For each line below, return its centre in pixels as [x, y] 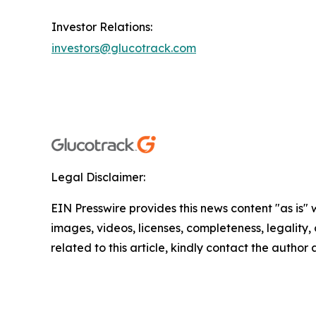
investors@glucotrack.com [124, 48]
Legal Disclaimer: [98, 177]
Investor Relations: [102, 27]
